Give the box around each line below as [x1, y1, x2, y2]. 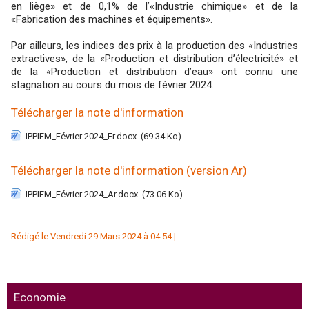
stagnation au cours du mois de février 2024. [11, 79, 214, 91]
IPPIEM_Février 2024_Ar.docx [26, 189, 138, 199]
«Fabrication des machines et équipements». [11, 13, 212, 26]
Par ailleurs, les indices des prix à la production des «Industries [11, 39, 298, 52]
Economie [14, 290, 66, 304]
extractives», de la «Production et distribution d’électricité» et [11, 52, 298, 65]
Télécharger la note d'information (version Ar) [11, 163, 247, 177]
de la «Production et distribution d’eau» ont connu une [11, 66, 298, 78]
